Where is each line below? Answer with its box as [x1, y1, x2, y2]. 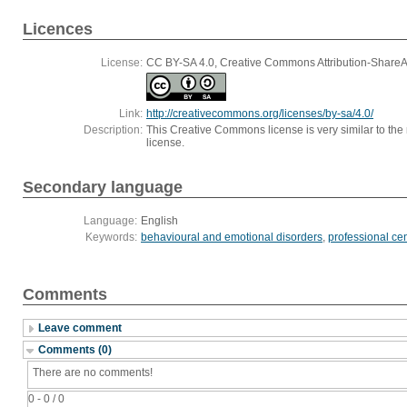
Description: [84, 124, 143, 137]
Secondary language [23, 178, 183, 197]
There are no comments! [33, 365, 153, 379]
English [141, 214, 178, 227]
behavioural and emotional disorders [141, 231, 323, 243]
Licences [23, 20, 93, 39]
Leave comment [38, 321, 122, 334]
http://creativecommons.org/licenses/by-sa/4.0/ [146, 107, 373, 121]
